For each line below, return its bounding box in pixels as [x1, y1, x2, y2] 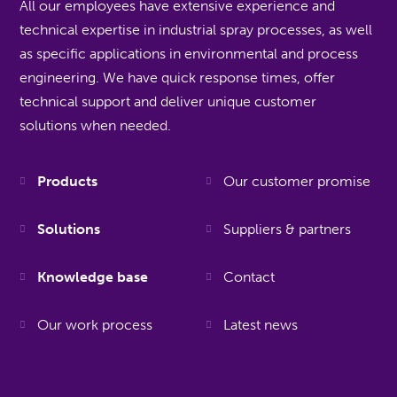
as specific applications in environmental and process [19, 45, 359, 62]
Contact [223, 269, 275, 285]
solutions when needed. [19, 117, 172, 134]
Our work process [37, 316, 153, 333]
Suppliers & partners [223, 221, 351, 237]
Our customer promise [223, 173, 370, 190]
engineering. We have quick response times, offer [19, 69, 336, 86]
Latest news [223, 316, 298, 333]
